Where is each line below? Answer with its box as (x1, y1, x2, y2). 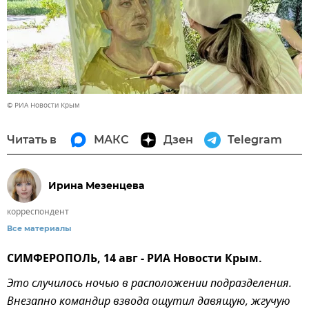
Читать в (7, 133, 57, 147)
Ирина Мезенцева (48, 179, 144, 192)
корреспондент (7, 206, 69, 219)
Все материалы (7, 223, 71, 234)
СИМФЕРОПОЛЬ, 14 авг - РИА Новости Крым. (7, 250, 262, 269)
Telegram (228, 133, 282, 147)
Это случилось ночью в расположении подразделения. (7, 275, 292, 294)
